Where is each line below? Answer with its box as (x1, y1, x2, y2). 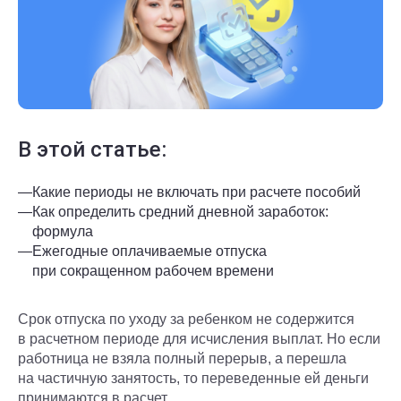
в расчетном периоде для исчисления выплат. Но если (18, 331, 380, 346)
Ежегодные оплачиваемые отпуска (32, 243, 267, 259)
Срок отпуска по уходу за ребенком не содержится (18, 311, 354, 327)
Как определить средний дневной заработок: (32, 204, 328, 219)
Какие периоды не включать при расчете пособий (32, 184, 361, 200)
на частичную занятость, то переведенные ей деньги (18, 371, 369, 386)
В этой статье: (18, 137, 166, 162)
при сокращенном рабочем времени (32, 263, 274, 278)
